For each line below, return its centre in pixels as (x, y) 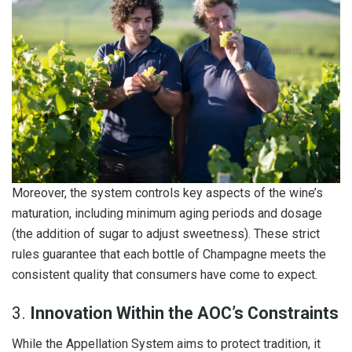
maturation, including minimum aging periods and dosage (167, 213)
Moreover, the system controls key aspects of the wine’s (167, 192)
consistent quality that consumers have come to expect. (165, 274)
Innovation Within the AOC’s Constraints (184, 313)
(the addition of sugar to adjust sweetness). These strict (166, 233)
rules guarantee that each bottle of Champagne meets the (169, 254)
